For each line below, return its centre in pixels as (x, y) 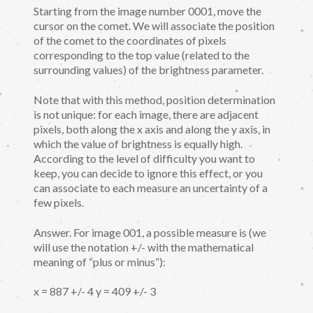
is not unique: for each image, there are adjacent (146, 115)
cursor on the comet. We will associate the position (154, 26)
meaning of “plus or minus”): (100, 261)
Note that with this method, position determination (154, 100)
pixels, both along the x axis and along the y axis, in (152, 129)
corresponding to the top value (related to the (141, 55)
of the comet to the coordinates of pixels (130, 41)
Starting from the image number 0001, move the (147, 11)
